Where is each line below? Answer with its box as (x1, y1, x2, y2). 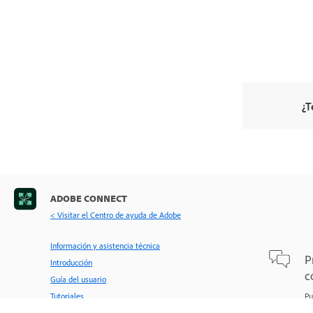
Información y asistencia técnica (50, 240, 160, 251)
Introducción (50, 256, 92, 268)
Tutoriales (50, 290, 84, 301)
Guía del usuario (50, 273, 106, 284)
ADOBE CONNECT (50, 191, 127, 204)
